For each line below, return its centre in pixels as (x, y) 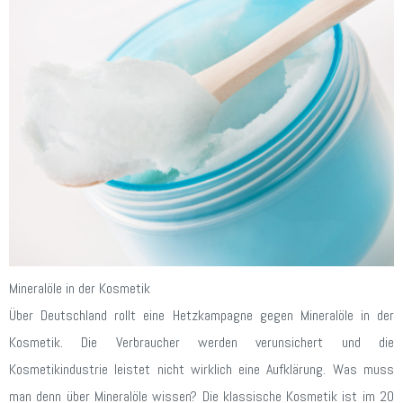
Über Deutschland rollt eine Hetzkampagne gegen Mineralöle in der (201, 316)
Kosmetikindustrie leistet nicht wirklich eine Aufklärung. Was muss (201, 370)
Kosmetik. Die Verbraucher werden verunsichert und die (201, 343)
